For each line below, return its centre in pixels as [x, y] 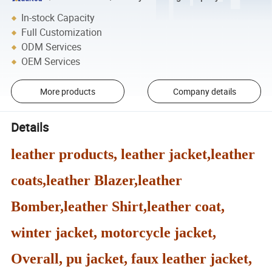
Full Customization [62, 32]
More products [67, 92]
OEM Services [51, 62]
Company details [204, 92]
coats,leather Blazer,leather [97, 181]
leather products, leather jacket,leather [133, 155]
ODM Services [52, 47]
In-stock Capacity [58, 18]
